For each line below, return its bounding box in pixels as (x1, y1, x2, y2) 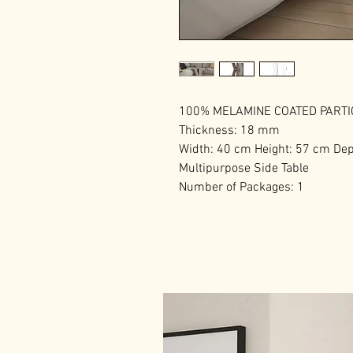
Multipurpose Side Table (179, 161, 309, 176)
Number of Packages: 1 (179, 180, 304, 195)
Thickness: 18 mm (179, 123, 280, 139)
